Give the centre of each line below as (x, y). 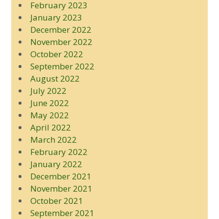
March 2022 (53, 139)
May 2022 (49, 115)
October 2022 (56, 54)
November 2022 (61, 42)
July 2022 (48, 90)
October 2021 (56, 200)
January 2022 (56, 164)
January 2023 (56, 17)
